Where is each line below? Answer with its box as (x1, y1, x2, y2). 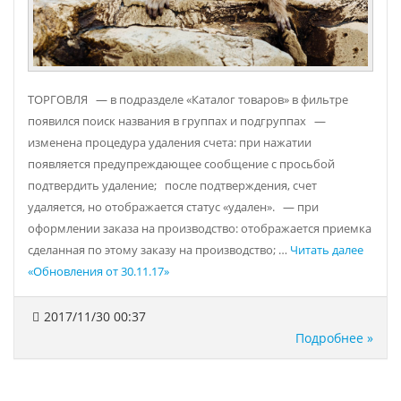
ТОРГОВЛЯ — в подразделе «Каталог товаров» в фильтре (28, 91, 348, 107)
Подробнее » (295, 328, 373, 346)
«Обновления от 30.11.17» (28, 263, 169, 279)
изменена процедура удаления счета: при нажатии (28, 134, 311, 150)
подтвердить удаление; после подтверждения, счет (28, 177, 317, 193)
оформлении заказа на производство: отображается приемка (28, 220, 371, 236)
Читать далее (290, 242, 363, 258)
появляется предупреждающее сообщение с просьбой (28, 156, 335, 172)
